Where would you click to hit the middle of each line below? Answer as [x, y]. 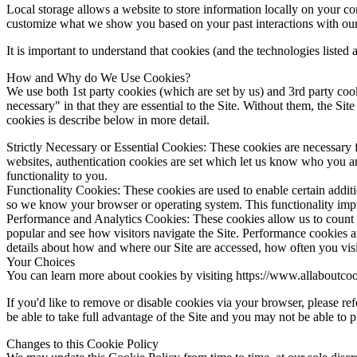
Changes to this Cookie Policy [82, 343]
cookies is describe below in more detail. [108, 120]
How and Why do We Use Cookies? [98, 77]
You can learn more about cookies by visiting [121, 275]
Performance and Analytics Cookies [96, 218]
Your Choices [41, 261]
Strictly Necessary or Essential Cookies [105, 147]
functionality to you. [57, 175]
